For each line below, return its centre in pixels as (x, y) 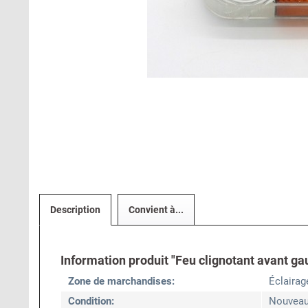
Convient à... (156, 210)
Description (75, 210)
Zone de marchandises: (121, 281)
